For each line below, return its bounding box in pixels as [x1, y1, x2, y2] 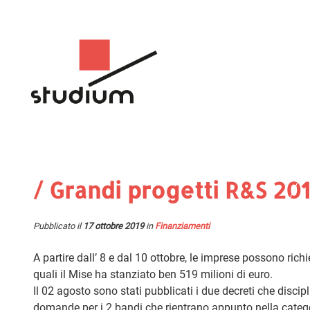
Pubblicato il [33, 220, 83, 231]
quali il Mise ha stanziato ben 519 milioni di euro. [33, 267, 273, 281]
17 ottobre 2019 [83, 220, 144, 231]
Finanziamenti [155, 220, 210, 231]
